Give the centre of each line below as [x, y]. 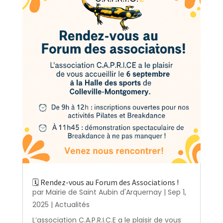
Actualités [72, 205]
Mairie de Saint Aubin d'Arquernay [104, 192]
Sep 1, [177, 192]
